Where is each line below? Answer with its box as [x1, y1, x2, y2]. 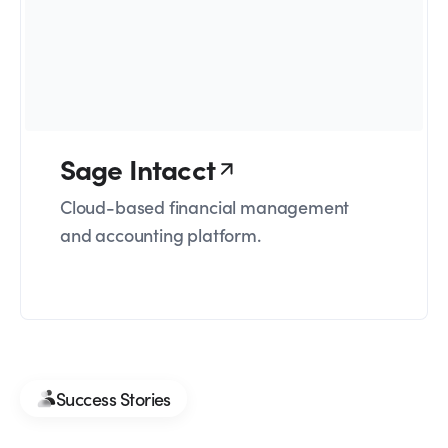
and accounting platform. [60, 222, 261, 248]
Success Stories [56, 385, 171, 411]
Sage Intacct [60, 149, 215, 188]
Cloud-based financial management [60, 194, 350, 220]
